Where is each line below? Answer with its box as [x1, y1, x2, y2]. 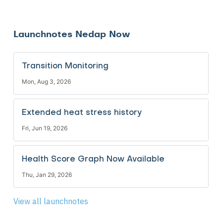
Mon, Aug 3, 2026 [21, 77, 71, 85]
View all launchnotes [13, 196, 88, 206]
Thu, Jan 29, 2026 [21, 170, 72, 178]
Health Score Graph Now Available [21, 155, 165, 164]
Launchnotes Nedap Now [13, 29, 130, 39]
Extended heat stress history [21, 109, 142, 117]
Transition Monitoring [21, 62, 109, 70]
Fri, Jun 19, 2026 [21, 124, 67, 132]
